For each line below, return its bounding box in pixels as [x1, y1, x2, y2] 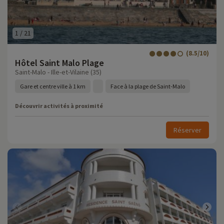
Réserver [173, 125, 201, 134]
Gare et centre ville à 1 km [20, 82, 85, 90]
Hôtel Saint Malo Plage [15, 57, 104, 68]
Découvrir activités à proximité [15, 102, 103, 109]
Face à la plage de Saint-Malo [110, 82, 185, 90]
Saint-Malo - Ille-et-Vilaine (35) [15, 67, 101, 76]
